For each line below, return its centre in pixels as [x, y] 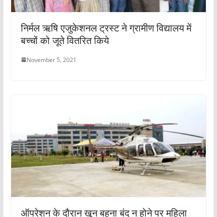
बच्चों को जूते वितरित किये [65, 40]
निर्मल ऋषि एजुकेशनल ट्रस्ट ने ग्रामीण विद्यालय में [106, 28]
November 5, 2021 [51, 60]
